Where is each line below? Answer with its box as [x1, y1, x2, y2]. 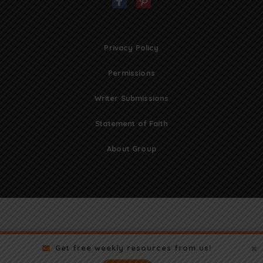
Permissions [108, 68, 155, 78]
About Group [107, 144, 156, 154]
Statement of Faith [95, 119, 168, 129]
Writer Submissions [94, 93, 169, 103]
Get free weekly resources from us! [55, 243, 212, 252]
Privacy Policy [104, 43, 159, 53]
